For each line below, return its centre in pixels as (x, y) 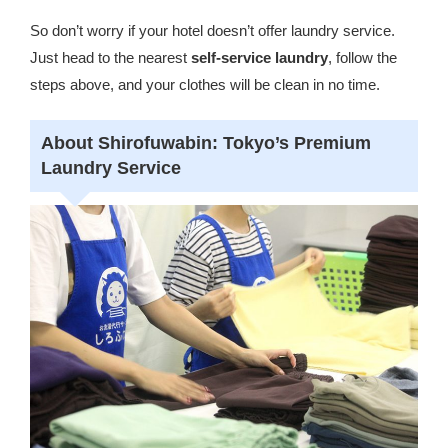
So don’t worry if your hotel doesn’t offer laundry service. (212, 30)
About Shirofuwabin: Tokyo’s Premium (205, 142)
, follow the (362, 57)
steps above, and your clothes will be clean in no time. (205, 84)
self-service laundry (259, 57)
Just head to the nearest (110, 57)
